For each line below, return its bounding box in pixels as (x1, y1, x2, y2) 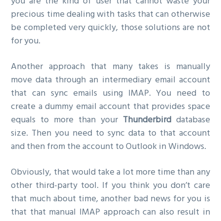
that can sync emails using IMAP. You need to (11, 86, 210, 101)
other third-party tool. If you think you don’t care (11, 179, 210, 193)
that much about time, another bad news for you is (11, 192, 210, 207)
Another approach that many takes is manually (11, 60, 210, 74)
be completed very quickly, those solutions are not (11, 21, 210, 36)
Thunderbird (122, 113, 171, 128)
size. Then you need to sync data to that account (11, 126, 210, 141)
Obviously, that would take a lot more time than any (11, 165, 210, 180)
